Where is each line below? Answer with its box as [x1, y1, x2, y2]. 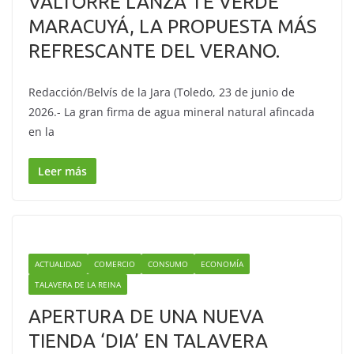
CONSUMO [148, 258, 188, 269]
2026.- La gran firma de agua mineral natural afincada [28, 104, 314, 119]
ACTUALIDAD [35, 258, 81, 269]
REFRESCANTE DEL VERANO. [28, 40, 280, 62]
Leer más [38, 164, 87, 179]
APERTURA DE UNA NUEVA [28, 306, 264, 327]
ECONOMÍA [201, 258, 243, 269]
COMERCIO [94, 258, 135, 269]
